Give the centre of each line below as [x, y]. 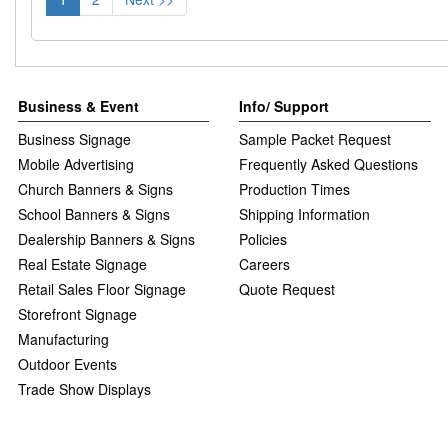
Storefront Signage [77, 314]
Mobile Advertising [75, 164]
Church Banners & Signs [95, 189]
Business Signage [74, 139]
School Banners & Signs [93, 214]
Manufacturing [63, 339]
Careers [264, 264]
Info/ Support [284, 106]
